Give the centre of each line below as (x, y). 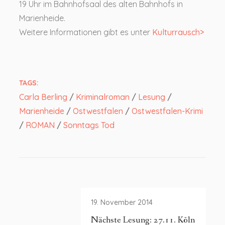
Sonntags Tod (89, 125)
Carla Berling (43, 97)
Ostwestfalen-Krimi (167, 111)
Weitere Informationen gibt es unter (86, 32)
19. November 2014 (122, 202)
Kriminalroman (103, 97)
